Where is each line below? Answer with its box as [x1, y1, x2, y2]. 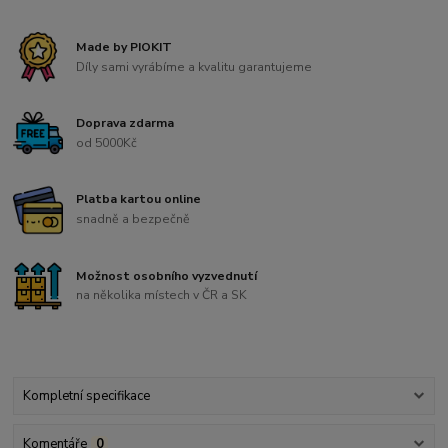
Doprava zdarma [76, 115, 175, 132]
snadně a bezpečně [76, 211, 191, 227]
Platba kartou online [76, 191, 202, 208]
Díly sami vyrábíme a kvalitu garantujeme [76, 58, 313, 75]
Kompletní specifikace [22, 387, 150, 406]
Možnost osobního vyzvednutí [76, 267, 258, 284]
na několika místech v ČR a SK [76, 287, 248, 304]
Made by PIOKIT [76, 38, 173, 55]
